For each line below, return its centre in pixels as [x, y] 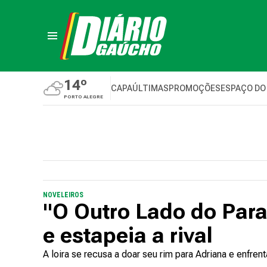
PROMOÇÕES [195, 88]
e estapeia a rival [128, 235]
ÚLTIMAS [150, 88]
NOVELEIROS [63, 195]
